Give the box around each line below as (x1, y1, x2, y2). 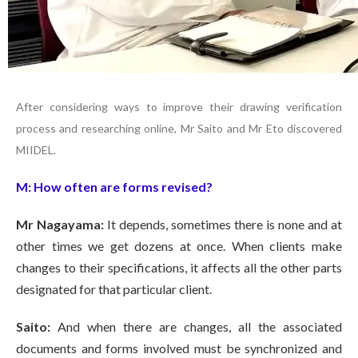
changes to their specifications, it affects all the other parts (16, 260, 342, 276)
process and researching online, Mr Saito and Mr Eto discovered (16, 121, 342, 136)
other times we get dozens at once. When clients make (16, 238, 342, 254)
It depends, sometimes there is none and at (107, 217, 342, 233)
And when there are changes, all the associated (58, 319, 342, 335)
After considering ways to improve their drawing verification (16, 100, 342, 114)
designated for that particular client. (16, 281, 212, 297)
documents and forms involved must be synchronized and (16, 340, 342, 356)
